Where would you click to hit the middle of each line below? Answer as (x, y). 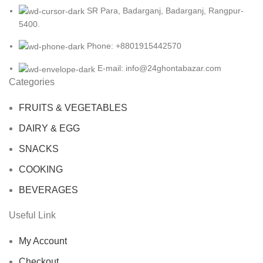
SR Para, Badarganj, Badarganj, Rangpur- (165, 10)
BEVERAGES (48, 190)
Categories (32, 82)
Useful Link (32, 215)
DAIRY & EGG (49, 128)
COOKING (41, 169)
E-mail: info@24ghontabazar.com (159, 68)
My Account (43, 241)
